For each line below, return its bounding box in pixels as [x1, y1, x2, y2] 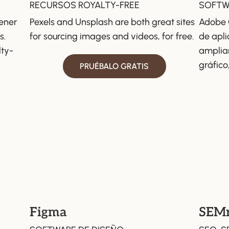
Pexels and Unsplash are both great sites [30, 16, 195, 28]
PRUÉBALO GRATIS [80, 61, 149, 72]
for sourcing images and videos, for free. [30, 31, 194, 42]
